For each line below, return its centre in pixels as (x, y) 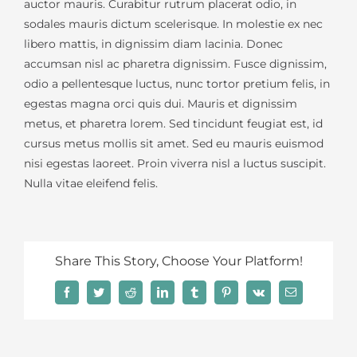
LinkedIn (182, 297)
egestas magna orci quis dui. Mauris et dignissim (161, 104)
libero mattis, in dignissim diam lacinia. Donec (153, 44)
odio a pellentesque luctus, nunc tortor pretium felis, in (177, 84)
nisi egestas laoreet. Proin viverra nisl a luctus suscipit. (175, 164)
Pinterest (244, 297)
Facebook (87, 297)
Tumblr (210, 297)
